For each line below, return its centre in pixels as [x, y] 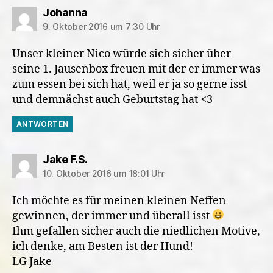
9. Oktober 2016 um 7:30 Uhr [101, 26]
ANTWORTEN [43, 124]
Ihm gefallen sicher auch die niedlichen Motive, [136, 231]
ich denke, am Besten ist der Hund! [103, 246]
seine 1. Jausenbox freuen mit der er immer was [136, 69]
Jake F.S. [65, 159]
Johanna [65, 12]
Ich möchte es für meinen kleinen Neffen [119, 200]
